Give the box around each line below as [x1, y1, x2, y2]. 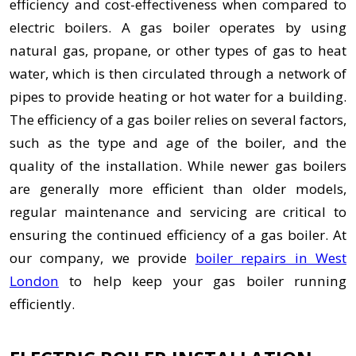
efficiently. [10, 295, 75, 314]
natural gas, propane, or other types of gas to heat [10, 41, 346, 60]
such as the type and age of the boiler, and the [10, 133, 346, 153]
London [10, 272, 59, 291]
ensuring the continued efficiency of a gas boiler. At [10, 226, 346, 245]
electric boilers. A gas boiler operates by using [10, 18, 346, 37]
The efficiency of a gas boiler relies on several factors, [10, 110, 346, 130]
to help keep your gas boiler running [59, 272, 346, 291]
